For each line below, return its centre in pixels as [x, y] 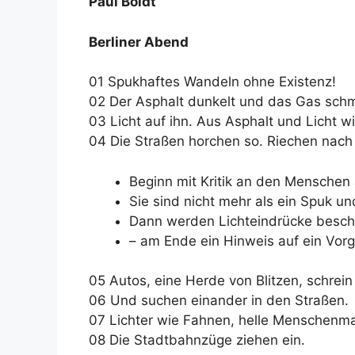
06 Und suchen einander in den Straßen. [219, 300]
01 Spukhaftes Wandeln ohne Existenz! [212, 82]
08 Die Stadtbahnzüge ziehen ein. [197, 340]
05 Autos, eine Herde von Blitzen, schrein [221, 281]
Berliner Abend [139, 42]
